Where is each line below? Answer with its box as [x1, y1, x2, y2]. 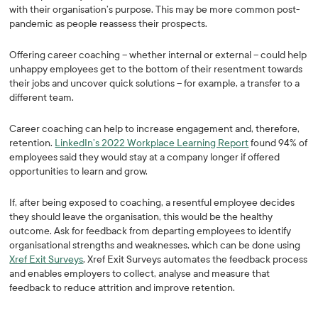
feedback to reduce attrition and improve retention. [9, 282, 236, 294]
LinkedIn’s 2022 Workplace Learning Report [55, 137, 249, 149]
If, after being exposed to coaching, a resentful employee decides [9, 197, 295, 209]
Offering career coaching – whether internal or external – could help [9, 49, 307, 61]
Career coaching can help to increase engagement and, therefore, [9, 123, 300, 135]
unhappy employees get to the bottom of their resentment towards [9, 63, 303, 75]
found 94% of [248, 137, 308, 149]
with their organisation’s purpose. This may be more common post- [9, 4, 301, 16]
